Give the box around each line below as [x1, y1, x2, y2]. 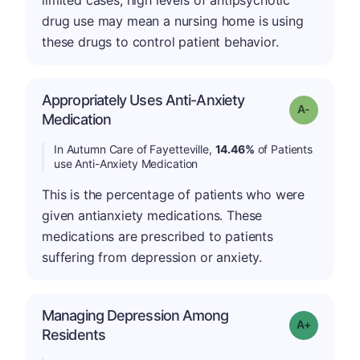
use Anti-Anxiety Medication [54, 157, 198, 170]
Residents [42, 326, 105, 343]
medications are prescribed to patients [42, 228, 273, 244]
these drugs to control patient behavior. [42, 34, 279, 50]
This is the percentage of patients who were [42, 186, 305, 202]
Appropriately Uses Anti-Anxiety [42, 92, 245, 108]
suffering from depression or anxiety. [42, 249, 263, 265]
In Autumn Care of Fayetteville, [54, 142, 215, 156]
